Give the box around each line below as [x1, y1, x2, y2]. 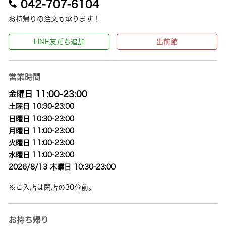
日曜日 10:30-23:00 [9, 115, 75, 122]
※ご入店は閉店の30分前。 [9, 184, 96, 191]
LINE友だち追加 [33, 38, 85, 45]
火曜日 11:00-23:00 [9, 139, 75, 146]
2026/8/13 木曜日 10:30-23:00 [9, 163, 116, 171]
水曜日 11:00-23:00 [9, 151, 75, 158]
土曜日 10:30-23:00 [9, 103, 75, 110]
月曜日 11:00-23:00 [9, 127, 75, 134]
